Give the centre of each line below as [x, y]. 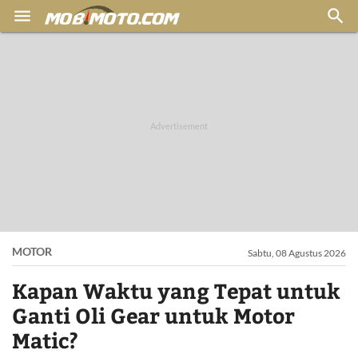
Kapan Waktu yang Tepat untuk [176, 290]
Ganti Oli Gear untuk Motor [153, 315]
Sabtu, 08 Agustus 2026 [297, 253]
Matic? [45, 340]
